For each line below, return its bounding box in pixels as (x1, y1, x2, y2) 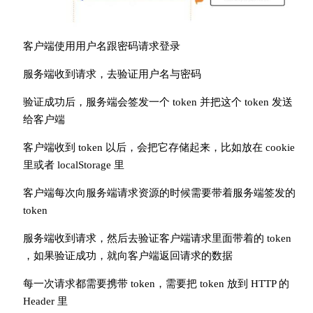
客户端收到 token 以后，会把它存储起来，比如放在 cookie (22, 142, 295, 154)
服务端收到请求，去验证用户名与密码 (22, 68, 201, 80)
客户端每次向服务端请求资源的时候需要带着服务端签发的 (22, 187, 296, 199)
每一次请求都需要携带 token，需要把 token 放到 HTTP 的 (22, 278, 289, 290)
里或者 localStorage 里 (22, 159, 124, 171)
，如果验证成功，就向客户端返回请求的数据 (22, 250, 233, 262)
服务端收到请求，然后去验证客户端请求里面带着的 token (22, 233, 291, 245)
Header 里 (22, 296, 68, 307)
